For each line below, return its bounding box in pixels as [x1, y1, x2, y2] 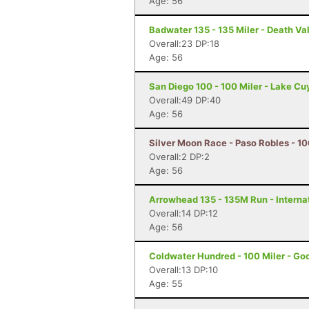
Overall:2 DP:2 [149, 151, 210, 162]
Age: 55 [149, 278, 183, 289]
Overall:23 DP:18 [149, 38, 219, 49]
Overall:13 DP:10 [149, 264, 218, 275]
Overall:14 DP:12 [149, 208, 218, 219]
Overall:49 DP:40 [149, 94, 221, 106]
